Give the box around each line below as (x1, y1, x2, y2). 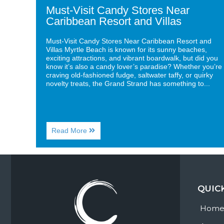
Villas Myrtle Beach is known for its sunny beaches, (45, 45, 207, 54)
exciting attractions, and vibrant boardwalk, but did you (45, 54, 218, 62)
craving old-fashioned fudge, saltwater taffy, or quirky (45, 71, 213, 79)
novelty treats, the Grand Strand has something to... (45, 79, 210, 88)
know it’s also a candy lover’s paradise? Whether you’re (45, 62, 222, 71)
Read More (51, 126, 89, 135)
